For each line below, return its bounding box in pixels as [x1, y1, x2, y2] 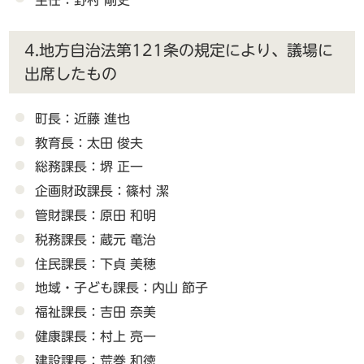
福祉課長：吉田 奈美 [35, 305, 157, 319]
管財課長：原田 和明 [35, 208, 157, 222]
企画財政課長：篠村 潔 [35, 184, 170, 198]
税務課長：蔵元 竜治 [35, 232, 157, 246]
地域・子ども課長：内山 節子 [35, 281, 209, 295]
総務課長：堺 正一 [35, 160, 144, 174]
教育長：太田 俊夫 [35, 136, 144, 149]
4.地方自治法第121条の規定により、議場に [24, 42, 333, 58]
